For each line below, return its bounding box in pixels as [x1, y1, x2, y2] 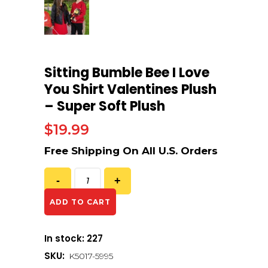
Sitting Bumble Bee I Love [44, 63, 209, 82]
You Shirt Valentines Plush [44, 80, 217, 99]
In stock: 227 [44, 232, 103, 245]
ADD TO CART [50, 197, 111, 206]
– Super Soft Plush [44, 96, 165, 115]
